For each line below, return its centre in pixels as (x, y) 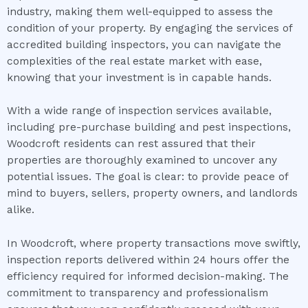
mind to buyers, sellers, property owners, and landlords (152, 194)
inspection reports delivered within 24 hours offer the (148, 260)
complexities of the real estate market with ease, (134, 61)
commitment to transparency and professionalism (137, 293)
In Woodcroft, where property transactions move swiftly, (154, 244)
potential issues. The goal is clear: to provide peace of (147, 177)
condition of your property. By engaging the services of (150, 28)
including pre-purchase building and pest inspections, (149, 128)
